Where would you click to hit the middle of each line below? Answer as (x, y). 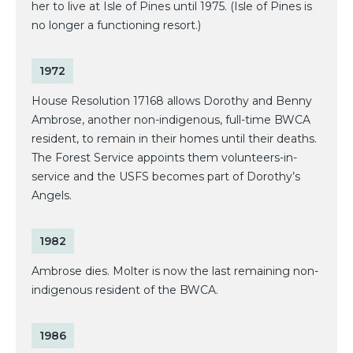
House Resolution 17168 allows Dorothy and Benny (172, 101)
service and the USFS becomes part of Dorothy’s (166, 177)
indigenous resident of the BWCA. (125, 290)
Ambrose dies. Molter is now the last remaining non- (175, 271)
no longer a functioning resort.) (116, 26)
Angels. (52, 196)
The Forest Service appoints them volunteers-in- (164, 158)
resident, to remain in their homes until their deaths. (174, 139)
